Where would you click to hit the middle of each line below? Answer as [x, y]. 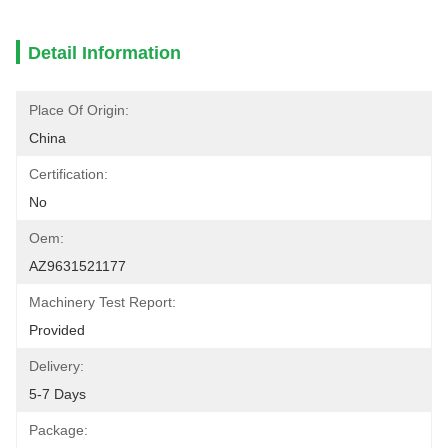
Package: [58, 430]
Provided [57, 330]
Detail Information [104, 53]
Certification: [68, 174]
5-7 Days [57, 394]
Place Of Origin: [79, 110]
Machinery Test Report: [102, 302]
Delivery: [56, 366]
